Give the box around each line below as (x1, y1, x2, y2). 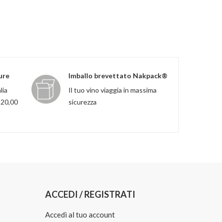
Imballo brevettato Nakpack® (68, 71, 167, 80)
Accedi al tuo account (45, 210, 115, 220)
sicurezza (68, 98, 97, 107)
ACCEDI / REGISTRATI (45, 189, 135, 200)
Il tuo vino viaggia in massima (68, 86, 157, 95)
